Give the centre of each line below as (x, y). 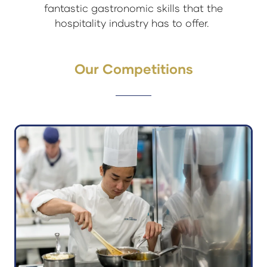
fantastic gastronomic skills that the (133, 8)
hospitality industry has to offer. (133, 23)
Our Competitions (133, 69)
